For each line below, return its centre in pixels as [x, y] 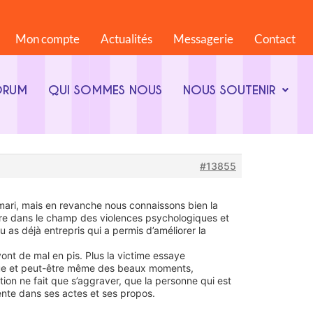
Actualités [126, 39]
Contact [275, 39]
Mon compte [48, 39]
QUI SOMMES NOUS [105, 90]
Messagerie [203, 39]
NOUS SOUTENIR [229, 90]
